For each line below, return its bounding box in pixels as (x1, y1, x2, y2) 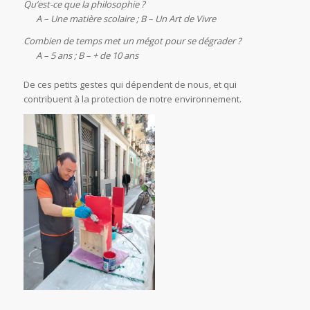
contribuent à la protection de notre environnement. (23, 92, 241, 105)
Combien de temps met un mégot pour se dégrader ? (23, 34, 244, 47)
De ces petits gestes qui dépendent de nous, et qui (23, 77, 237, 91)
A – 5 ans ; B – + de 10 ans (23, 48, 138, 62)
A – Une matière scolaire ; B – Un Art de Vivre (23, 12, 218, 25)
